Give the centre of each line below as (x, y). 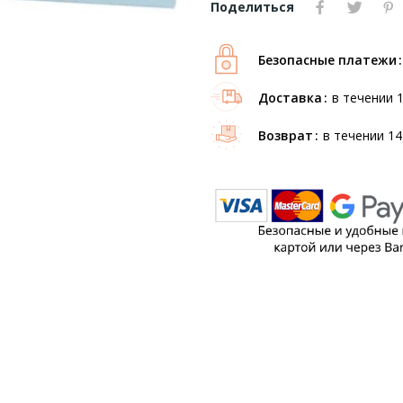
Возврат (286, 135)
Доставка (290, 97)
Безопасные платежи (327, 59)
